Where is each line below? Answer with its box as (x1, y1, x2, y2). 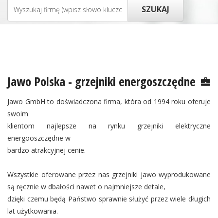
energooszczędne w (7, 133, 71, 143)
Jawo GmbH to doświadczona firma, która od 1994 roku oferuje (7, 97, 211, 106)
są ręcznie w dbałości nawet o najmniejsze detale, (7, 182, 165, 191)
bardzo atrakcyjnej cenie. (7, 145, 86, 155)
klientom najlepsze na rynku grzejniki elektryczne (7, 121, 211, 130)
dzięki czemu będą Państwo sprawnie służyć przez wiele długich (7, 194, 211, 203)
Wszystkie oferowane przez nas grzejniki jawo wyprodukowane (7, 170, 211, 179)
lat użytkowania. (7, 206, 58, 216)
